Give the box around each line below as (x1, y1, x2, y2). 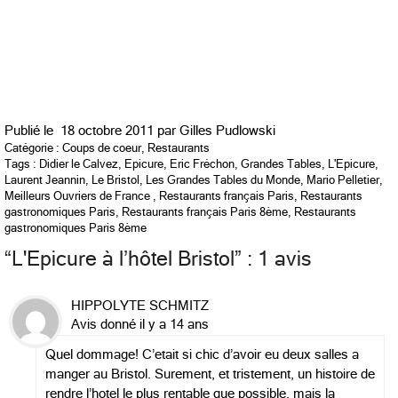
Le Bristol (92, 173, 139, 187)
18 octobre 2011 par (60, 123, 179, 139)
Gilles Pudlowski (179, 123, 275, 139)
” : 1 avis (235, 248, 312, 271)
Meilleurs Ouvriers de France (4, 189, 150, 203)
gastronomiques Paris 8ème (4, 221, 147, 235)
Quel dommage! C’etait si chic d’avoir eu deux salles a (45, 347, 359, 362)
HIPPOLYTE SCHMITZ (71, 298, 209, 314)
